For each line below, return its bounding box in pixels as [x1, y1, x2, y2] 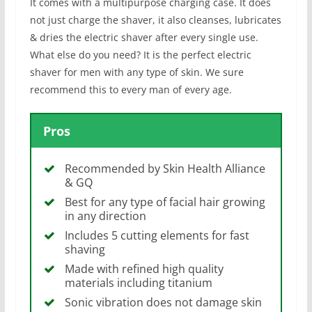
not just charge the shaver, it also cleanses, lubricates [29, 13, 281, 26]
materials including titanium [64, 275, 212, 291]
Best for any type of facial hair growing [64, 194, 265, 210]
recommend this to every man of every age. [29, 82, 232, 96]
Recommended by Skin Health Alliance [64, 161, 265, 177]
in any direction [64, 208, 146, 224]
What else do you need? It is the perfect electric [29, 47, 251, 61]
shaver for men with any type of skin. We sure [29, 65, 244, 79]
